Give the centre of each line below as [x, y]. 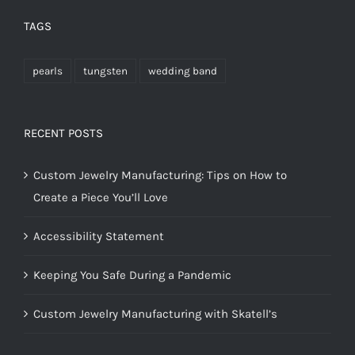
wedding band [183, 71]
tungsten [105, 71]
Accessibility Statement [99, 237]
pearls [48, 71]
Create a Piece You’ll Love [101, 198]
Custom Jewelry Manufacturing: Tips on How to [160, 176]
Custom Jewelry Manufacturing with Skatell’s [155, 314]
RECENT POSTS [63, 134]
